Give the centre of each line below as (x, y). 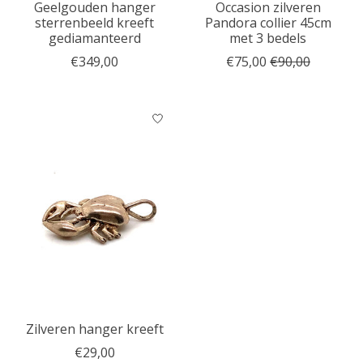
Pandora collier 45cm (268, 23)
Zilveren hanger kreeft (95, 329)
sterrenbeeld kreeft (95, 23)
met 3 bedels (268, 38)
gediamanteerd (94, 38)
